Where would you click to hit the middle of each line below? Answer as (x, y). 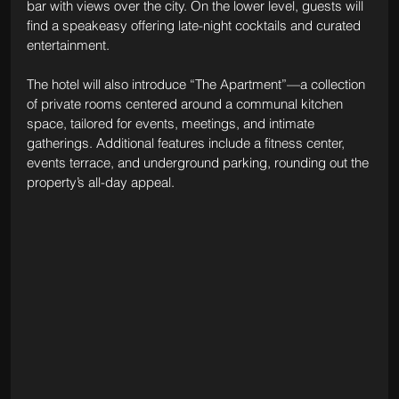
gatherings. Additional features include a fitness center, (187, 142)
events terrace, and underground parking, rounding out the (199, 162)
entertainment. (68, 45)
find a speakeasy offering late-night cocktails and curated (195, 25)
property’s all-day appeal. (100, 182)
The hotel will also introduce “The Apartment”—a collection (197, 84)
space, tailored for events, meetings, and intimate (172, 123)
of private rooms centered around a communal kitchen (186, 103)
